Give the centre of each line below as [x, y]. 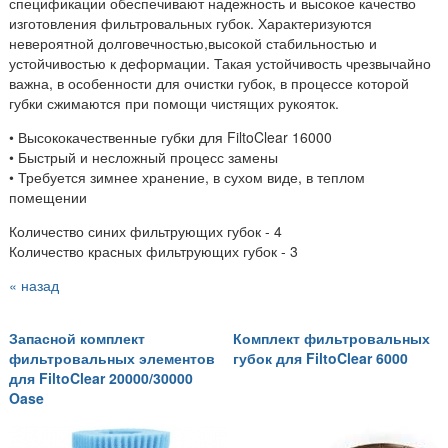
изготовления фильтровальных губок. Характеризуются [190, 22]
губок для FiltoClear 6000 [320, 357]
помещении [48, 196]
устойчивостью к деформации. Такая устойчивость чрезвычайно [220, 62]
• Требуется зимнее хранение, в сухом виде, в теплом [187, 176]
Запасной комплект [77, 337]
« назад [34, 284]
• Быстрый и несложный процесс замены [143, 156]
